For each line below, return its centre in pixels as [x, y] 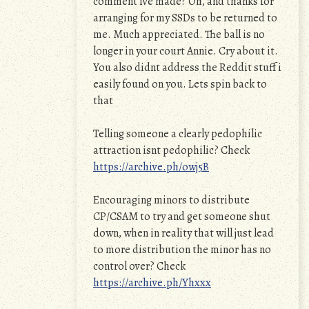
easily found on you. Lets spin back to [180, 84]
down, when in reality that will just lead [183, 233]
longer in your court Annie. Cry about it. [186, 51]
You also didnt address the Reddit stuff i [187, 68]
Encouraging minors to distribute [171, 200]
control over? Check [139, 266]
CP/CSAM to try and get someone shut [182, 217]
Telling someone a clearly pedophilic [178, 134]
